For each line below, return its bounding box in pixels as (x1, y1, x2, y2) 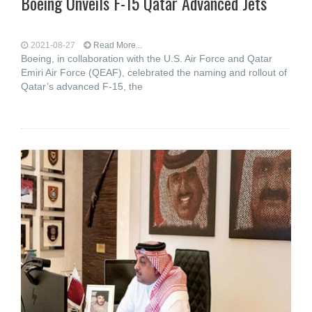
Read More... (93, 40, 142, 50)
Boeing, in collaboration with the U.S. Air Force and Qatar (21, 53, 272, 64)
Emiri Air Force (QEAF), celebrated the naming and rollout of (21, 67, 287, 78)
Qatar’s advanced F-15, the (21, 81, 143, 92)
